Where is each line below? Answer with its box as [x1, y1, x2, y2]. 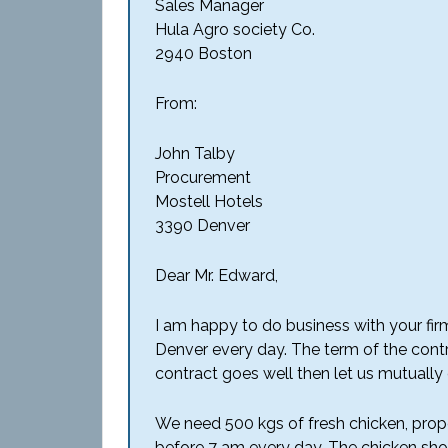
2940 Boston [155, 44, 252, 63]
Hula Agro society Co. [155, 20, 315, 39]
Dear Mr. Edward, [155, 266, 278, 285]
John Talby [155, 144, 235, 163]
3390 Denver [155, 216, 250, 235]
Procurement [155, 168, 251, 187]
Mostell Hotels [155, 192, 263, 211]
